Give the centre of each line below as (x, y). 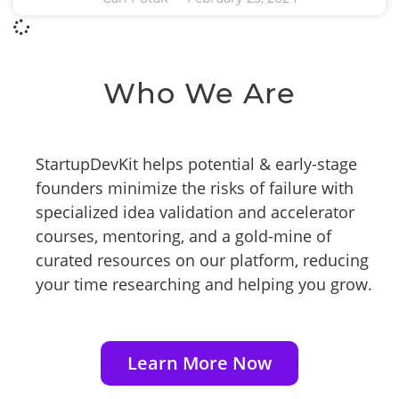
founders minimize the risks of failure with (195, 188)
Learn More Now (199, 363)
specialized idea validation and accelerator (195, 212)
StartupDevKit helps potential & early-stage (196, 164)
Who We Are (199, 93)
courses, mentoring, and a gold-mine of (183, 236)
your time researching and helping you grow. (204, 284)
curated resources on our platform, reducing (202, 260)
